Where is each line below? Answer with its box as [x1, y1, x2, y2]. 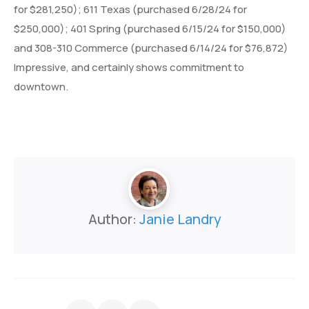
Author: [88, 210, 139, 228]
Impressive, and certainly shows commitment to [14, 60, 244, 74]
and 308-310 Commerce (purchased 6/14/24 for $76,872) [14, 41, 290, 55]
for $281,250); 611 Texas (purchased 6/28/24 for [14, 2, 247, 17]
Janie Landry [139, 210, 221, 228]
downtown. [14, 79, 68, 94]
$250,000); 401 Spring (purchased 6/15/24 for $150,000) [14, 21, 286, 36]
